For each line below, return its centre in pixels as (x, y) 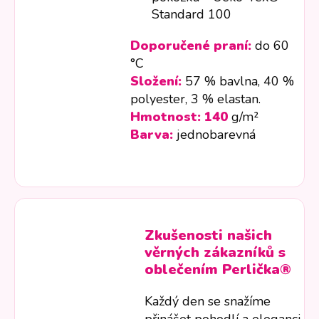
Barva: (152, 135)
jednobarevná (215, 135)
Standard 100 (192, 15)
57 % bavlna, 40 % (238, 82)
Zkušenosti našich (209, 236)
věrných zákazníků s (215, 253)
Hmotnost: (166, 117)
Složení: (156, 82)
